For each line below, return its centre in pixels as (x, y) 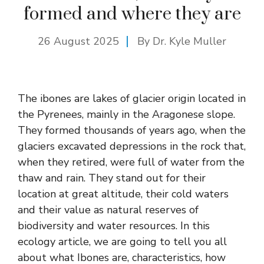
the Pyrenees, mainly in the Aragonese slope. (126, 114)
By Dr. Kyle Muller (182, 41)
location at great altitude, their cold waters (123, 194)
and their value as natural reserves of (108, 209)
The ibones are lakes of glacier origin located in (132, 98)
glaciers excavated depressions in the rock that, (132, 146)
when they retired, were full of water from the (131, 162)
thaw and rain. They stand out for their (112, 178)
